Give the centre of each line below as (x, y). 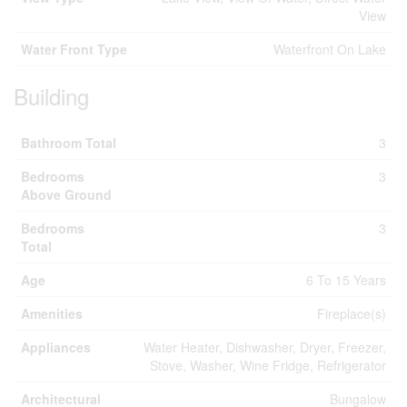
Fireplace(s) (352, 313)
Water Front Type (74, 49)
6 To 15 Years (346, 280)
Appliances (56, 347)
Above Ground (66, 194)
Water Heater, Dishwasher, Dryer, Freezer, (265, 347)
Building (51, 96)
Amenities (52, 313)
